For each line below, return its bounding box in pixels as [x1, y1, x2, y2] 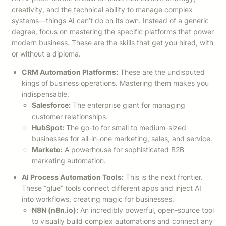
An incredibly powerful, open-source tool [78, 206, 214, 215]
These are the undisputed [118, 68, 205, 77]
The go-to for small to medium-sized [64, 123, 186, 132]
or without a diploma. [12, 49, 81, 59]
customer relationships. [32, 112, 108, 121]
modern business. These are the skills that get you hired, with [12, 38, 213, 47]
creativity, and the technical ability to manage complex [12, 5, 193, 14]
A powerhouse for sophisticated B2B [63, 145, 184, 154]
